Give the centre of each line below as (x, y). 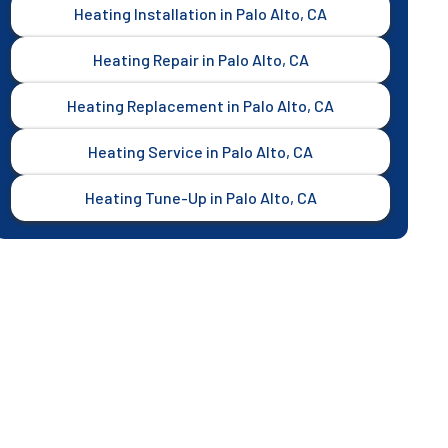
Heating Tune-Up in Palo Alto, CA (200, 197)
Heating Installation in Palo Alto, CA (201, 13)
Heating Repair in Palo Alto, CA (200, 59)
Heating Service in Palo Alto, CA (201, 151)
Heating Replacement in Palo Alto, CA (201, 105)
